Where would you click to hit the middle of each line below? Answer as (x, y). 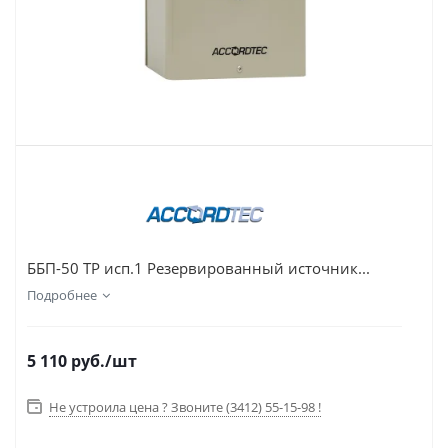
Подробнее (62, 295)
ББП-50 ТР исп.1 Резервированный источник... (198, 268)
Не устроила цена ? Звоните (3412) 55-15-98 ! (185, 407)
